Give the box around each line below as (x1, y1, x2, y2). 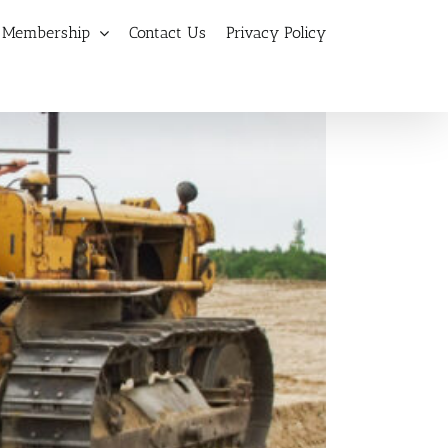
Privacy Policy (226, 23, 326, 42)
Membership (2, 23, 90, 42)
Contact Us (129, 23, 206, 42)
